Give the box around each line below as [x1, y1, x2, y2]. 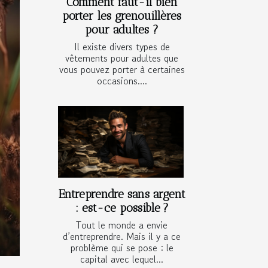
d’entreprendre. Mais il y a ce [63, 229, 181, 244]
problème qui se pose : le [70, 240, 173, 255]
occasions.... [96, 74, 147, 89]
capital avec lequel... [80, 252, 163, 267]
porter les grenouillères [62, 9, 181, 23]
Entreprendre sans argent [58, 187, 185, 202]
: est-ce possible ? [75, 201, 169, 215]
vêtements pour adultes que [65, 51, 178, 66]
